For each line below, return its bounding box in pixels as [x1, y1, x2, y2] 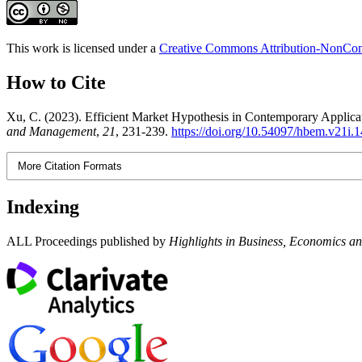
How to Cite [6, 71, 106, 93]
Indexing [6, 196, 79, 217]
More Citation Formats [18, 159, 123, 172]
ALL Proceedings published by [6, 234, 166, 248]
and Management [6, 124, 96, 138]
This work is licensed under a [6, 40, 159, 55]
